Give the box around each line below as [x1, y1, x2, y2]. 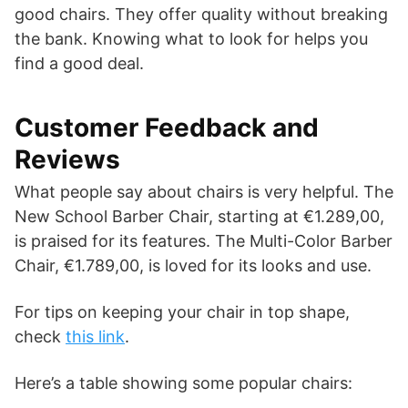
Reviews [15, 143, 120, 175]
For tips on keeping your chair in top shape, [15, 301, 350, 321]
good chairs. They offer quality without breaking [15, 4, 388, 24]
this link [66, 326, 125, 346]
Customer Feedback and [15, 111, 319, 143]
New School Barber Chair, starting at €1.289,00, [15, 206, 384, 226]
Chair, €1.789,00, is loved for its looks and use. [15, 255, 372, 275]
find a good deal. [15, 53, 144, 73]
